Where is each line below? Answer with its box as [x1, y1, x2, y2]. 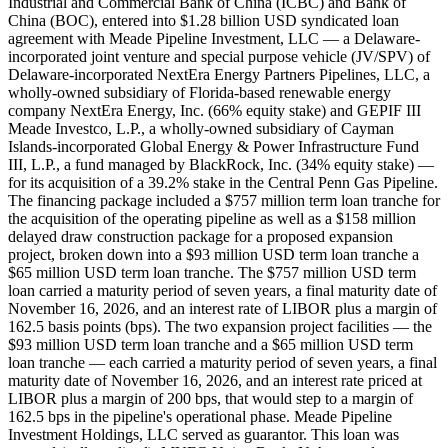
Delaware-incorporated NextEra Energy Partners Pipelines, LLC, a [8, 66, 430, 84]
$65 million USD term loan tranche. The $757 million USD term [8, 264, 416, 282]
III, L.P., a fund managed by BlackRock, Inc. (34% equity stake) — [8, 156, 434, 174]
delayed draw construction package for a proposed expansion [8, 228, 393, 246]
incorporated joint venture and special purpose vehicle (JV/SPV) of [8, 48, 430, 66]
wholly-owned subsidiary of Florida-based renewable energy [8, 84, 391, 102]
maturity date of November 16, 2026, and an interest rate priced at [8, 372, 422, 390]
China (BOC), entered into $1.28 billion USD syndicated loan [8, 12, 399, 30]
